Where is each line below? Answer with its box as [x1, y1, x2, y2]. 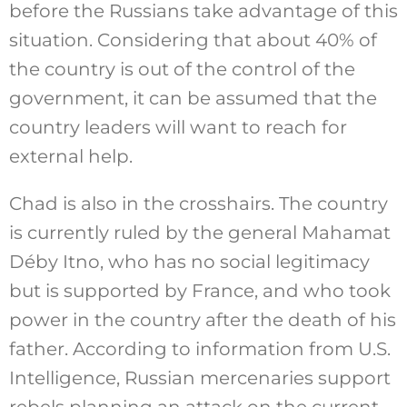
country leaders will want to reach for [8, 115, 347, 138]
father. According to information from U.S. [8, 337, 391, 360]
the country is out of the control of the [8, 57, 355, 80]
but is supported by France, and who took [8, 279, 391, 302]
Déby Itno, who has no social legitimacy [8, 250, 370, 273]
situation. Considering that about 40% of [8, 28, 377, 51]
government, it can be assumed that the [8, 86, 377, 109]
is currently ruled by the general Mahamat [8, 221, 391, 243]
